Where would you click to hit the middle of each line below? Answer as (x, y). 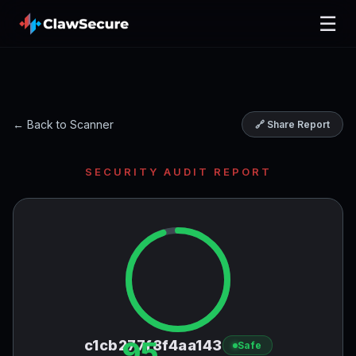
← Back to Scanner (63, 124)
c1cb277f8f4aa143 (153, 345)
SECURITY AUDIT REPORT (178, 172)
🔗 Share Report (292, 124)
